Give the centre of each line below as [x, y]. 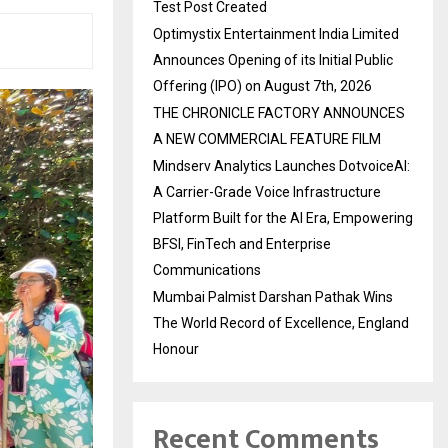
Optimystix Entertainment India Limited [276, 34]
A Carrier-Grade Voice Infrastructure [267, 192]
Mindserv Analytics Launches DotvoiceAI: [281, 166]
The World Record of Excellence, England [281, 323]
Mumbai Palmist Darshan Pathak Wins [273, 297]
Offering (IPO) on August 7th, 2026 [262, 86]
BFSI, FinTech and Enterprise [242, 244]
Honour [176, 349]
